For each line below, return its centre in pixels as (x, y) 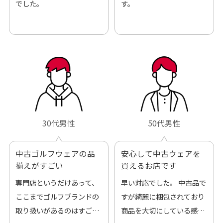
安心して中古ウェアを (161, 153)
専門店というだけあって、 (57, 182)
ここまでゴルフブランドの (57, 196)
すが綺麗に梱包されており (163, 196)
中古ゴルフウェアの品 (55, 153)
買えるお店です (149, 165)
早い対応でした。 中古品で (163, 182)
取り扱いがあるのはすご (54, 210)
